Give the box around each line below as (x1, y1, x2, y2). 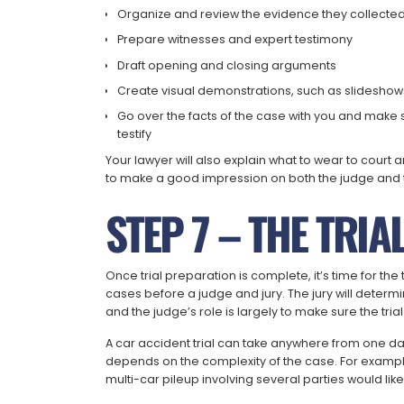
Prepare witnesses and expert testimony (117, 32, 353, 48)
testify (117, 126, 152, 142)
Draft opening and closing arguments (117, 57, 337, 73)
